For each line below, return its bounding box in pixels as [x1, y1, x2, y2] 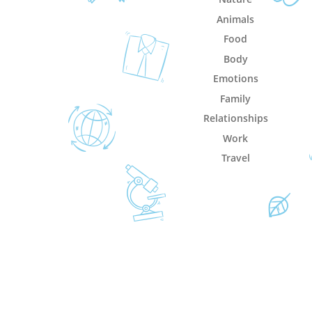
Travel [221, 151, 250, 164]
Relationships [203, 111, 268, 125]
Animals [217, 12, 255, 26]
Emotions [212, 72, 258, 85]
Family [220, 91, 251, 105]
